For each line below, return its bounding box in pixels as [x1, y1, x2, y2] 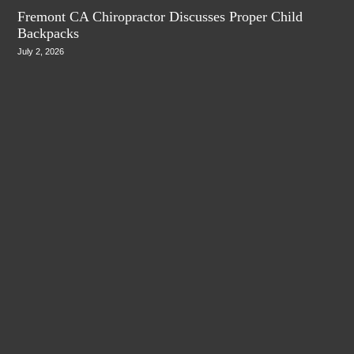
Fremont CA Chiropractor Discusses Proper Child [17, 8, 303, 24]
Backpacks [17, 24, 80, 41]
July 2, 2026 [17, 46, 65, 56]
